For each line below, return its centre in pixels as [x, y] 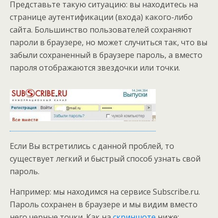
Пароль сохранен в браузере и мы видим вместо [104, 204]
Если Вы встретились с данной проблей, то [92, 146]
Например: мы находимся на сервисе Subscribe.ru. [105, 192]
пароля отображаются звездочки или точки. [95, 68]
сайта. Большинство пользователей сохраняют [101, 30]
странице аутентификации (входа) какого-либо [101, 17]
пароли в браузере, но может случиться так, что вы [109, 42]
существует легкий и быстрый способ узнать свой [105, 159]
